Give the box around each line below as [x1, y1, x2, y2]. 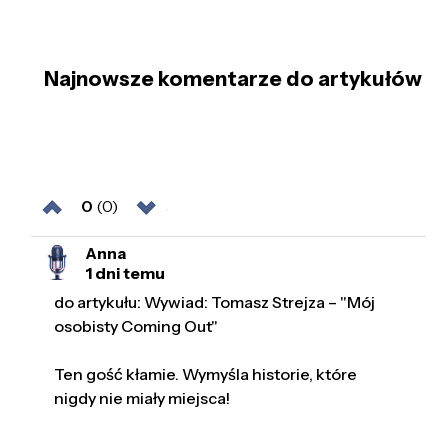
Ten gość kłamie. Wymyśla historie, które [54, 364, 358, 385]
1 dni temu [85, 262, 166, 283]
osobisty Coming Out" [54, 316, 219, 337]
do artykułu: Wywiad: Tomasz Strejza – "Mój [54, 292, 376, 313]
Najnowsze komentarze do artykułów [43, 65, 422, 91]
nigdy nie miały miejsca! [54, 388, 231, 409]
